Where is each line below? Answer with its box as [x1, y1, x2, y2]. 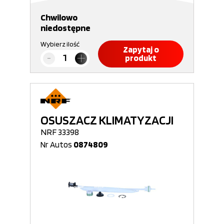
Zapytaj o [122, 44, 159, 54]
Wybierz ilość [40, 40, 79, 48]
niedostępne [40, 22, 90, 33]
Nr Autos [40, 139, 73, 149]
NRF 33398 [40, 126, 79, 137]
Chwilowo [40, 12, 77, 22]
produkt [125, 53, 156, 63]
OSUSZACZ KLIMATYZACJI [40, 112, 173, 127]
